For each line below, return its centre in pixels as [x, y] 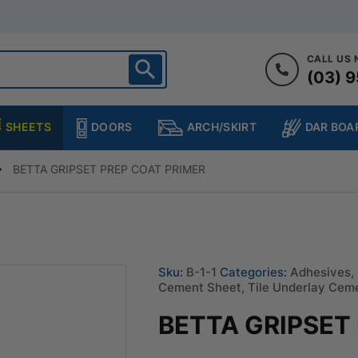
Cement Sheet [200, 287]
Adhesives [321, 272]
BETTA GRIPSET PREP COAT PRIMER [109, 169]
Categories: [254, 272]
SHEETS [28, 126]
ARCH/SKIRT [221, 127]
